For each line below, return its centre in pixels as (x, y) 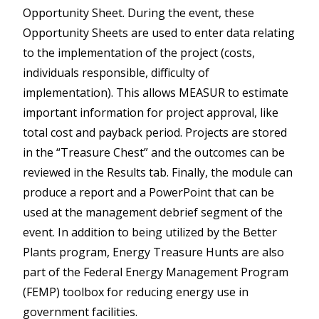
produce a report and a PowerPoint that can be (148, 192)
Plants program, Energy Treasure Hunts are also (153, 252)
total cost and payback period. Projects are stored (155, 132)
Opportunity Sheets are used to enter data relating (159, 32)
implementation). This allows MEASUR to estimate (156, 92)
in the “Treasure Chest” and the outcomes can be (154, 152)
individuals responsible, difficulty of (116, 72)
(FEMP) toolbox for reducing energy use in (136, 292)
